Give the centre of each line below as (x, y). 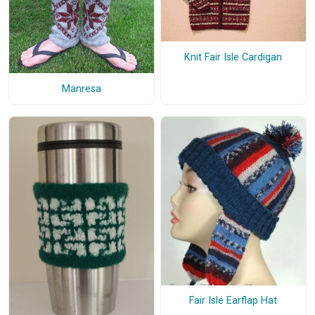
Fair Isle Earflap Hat (233, 301)
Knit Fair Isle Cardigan (233, 57)
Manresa (81, 89)
